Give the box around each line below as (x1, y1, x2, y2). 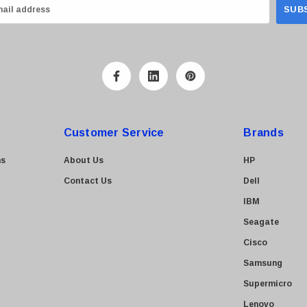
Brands (243, 127, 284, 138)
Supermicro (243, 279, 293, 288)
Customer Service (63, 127, 164, 138)
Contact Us (63, 176, 112, 186)
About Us (63, 156, 103, 165)
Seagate (243, 217, 280, 227)
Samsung (243, 258, 283, 268)
